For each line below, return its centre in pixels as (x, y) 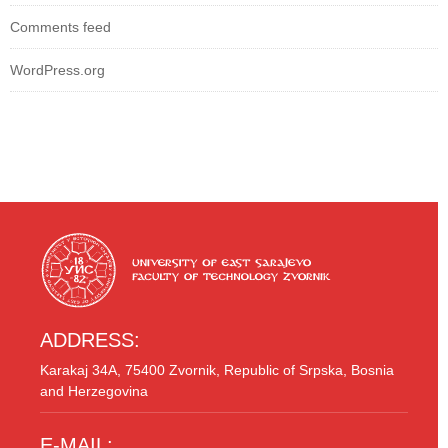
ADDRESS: (90, 339)
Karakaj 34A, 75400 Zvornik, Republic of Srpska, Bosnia (217, 369)
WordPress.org (57, 69)
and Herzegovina (94, 390)
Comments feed (60, 26)
